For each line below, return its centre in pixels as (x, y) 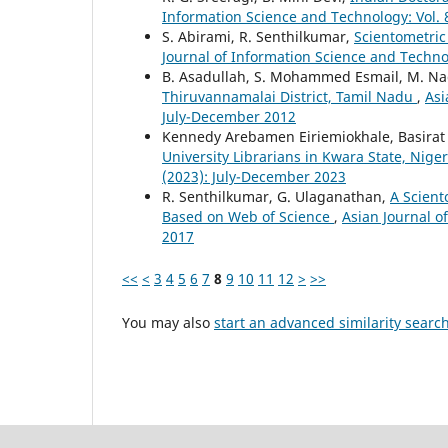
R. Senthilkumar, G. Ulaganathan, (276, 196)
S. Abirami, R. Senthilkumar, (258, 36)
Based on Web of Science (248, 216)
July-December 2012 (229, 116)
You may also (168, 322)
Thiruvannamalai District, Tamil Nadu (289, 96)
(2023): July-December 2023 (254, 176)
